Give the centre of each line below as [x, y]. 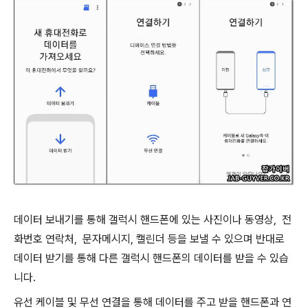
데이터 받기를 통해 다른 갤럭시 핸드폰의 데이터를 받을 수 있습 [151, 258]
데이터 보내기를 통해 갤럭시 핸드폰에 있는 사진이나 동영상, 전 [153, 220]
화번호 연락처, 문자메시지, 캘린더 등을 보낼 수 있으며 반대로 [149, 239]
